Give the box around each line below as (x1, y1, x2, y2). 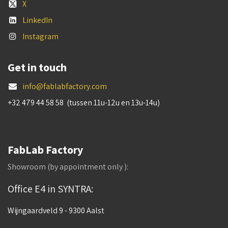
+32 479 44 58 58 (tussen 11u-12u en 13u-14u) (8, 97, 160, 108)
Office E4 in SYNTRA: (8, 182, 93, 195)
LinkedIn (22, 15, 52, 25)
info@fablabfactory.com (22, 81, 107, 92)
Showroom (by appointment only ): (8, 161, 128, 172)
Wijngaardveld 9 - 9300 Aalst (8, 205, 104, 216)
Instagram (22, 31, 59, 42)
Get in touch (8, 61, 67, 74)
